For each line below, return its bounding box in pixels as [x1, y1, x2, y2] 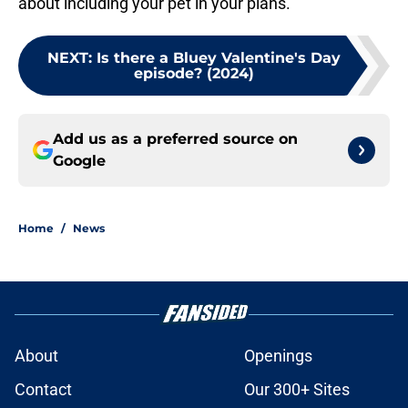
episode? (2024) [134, 65, 254, 83]
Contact [15, 380, 72, 400]
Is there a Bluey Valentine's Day [97, 49, 341, 67]
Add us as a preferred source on [53, 130, 298, 148]
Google [53, 152, 106, 170]
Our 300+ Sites [244, 380, 350, 400]
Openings [244, 346, 312, 366]
